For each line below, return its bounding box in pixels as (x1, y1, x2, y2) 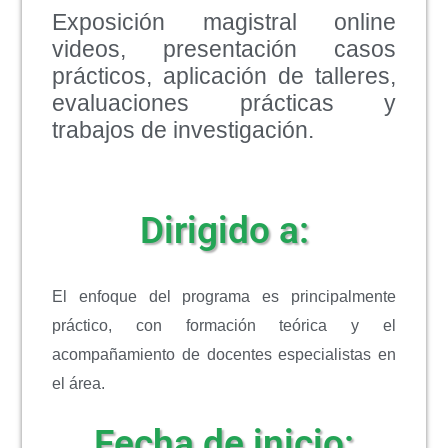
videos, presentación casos (52, 36, 396, 63)
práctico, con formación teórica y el (52, 317, 396, 335)
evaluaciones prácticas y (52, 90, 396, 117)
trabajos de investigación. (52, 117, 315, 144)
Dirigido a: (139, 208, 309, 253)
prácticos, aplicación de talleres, (52, 63, 396, 90)
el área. (52, 375, 106, 393)
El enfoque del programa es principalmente (52, 288, 396, 306)
